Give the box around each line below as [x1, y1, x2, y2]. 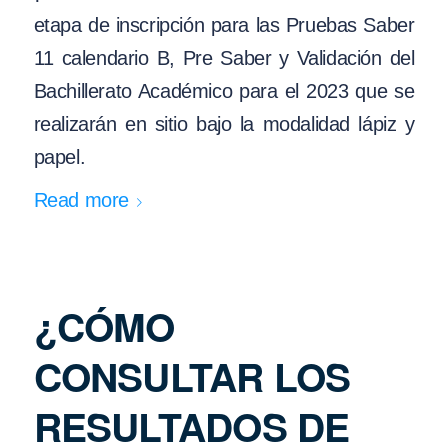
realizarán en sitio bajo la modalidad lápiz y [33, 112, 415, 135]
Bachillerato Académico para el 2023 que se [33, 79, 415, 102]
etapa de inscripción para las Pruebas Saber [33, 13, 415, 36]
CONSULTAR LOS [33, 347, 351, 404]
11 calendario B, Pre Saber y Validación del [33, 46, 415, 69]
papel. [33, 145, 86, 168]
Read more [33, 189, 129, 212]
